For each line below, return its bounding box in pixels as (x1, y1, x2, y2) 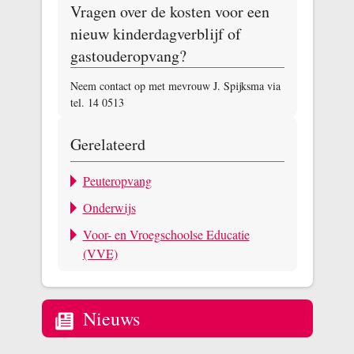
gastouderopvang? (70, 44, 186, 66)
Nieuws (82, 305, 140, 331)
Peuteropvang (82, 171, 152, 189)
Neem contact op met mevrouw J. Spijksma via (70, 77, 281, 93)
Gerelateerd (70, 133, 145, 155)
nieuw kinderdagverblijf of (70, 22, 241, 44)
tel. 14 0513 (70, 94, 124, 110)
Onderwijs (82, 198, 136, 216)
